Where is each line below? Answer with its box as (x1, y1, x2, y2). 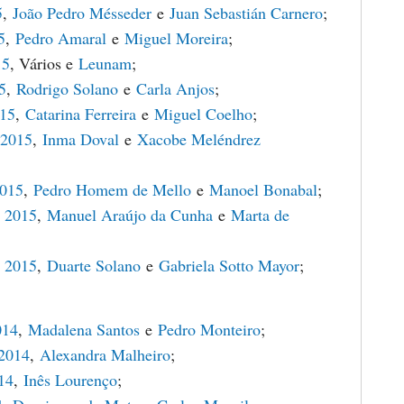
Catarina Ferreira (25, 103, 136, 124)
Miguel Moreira (124, 27, 228, 49)
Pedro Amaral (15, 27, 106, 49)
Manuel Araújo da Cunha (47, 204, 213, 225)
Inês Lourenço (23, 369, 117, 390)
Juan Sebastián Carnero (170, 2, 323, 23)
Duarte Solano (47, 254, 141, 276)
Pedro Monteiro (158, 318, 261, 340)
